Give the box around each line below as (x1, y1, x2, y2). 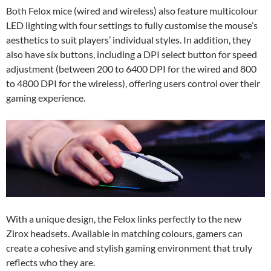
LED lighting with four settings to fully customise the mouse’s (6, 19, 258, 31)
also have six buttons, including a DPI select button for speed (6, 48, 257, 60)
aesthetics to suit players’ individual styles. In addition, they (6, 33, 251, 45)
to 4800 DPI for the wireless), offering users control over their (6, 77, 260, 89)
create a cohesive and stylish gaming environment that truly (6, 241, 252, 253)
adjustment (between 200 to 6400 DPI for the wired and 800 (6, 62, 256, 74)
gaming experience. (6, 91, 85, 103)
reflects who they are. (6, 256, 95, 268)
